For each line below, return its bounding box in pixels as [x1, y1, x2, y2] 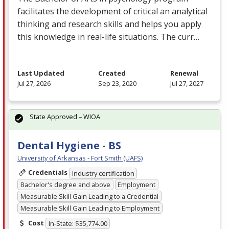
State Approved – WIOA [30, 112, 100, 122]
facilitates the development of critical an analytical [17, 6, 208, 17]
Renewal [170, 68, 198, 78]
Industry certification [72, 168, 134, 178]
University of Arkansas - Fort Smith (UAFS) [17, 153, 143, 163]
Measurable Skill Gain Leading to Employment [20, 203, 159, 213]
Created [98, 68, 126, 78]
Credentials [28, 168, 67, 177]
